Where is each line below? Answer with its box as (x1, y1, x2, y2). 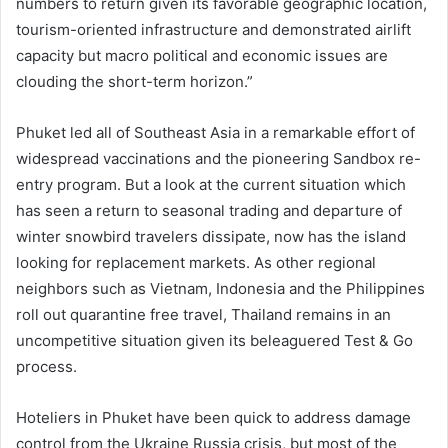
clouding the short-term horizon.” (16, 72, 253, 92)
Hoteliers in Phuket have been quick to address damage (16, 408, 411, 428)
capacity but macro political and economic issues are (16, 46, 388, 66)
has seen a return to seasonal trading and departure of (16, 201, 402, 221)
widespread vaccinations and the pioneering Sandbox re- (16, 149, 421, 169)
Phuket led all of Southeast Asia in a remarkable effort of (16, 123, 415, 143)
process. (16, 357, 77, 377)
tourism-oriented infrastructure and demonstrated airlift (16, 20, 411, 40)
